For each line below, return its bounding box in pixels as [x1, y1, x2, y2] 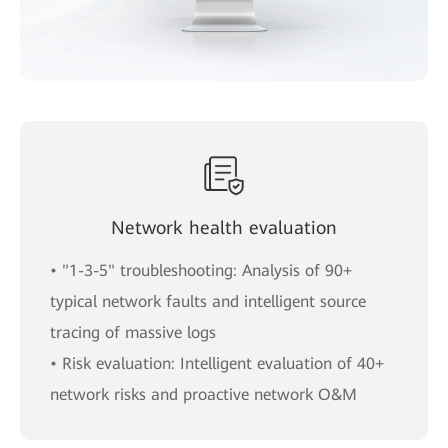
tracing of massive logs [50, 322, 216, 342]
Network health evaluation [111, 216, 337, 238]
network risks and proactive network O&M [50, 384, 357, 404]
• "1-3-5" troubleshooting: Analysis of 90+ [50, 260, 352, 280]
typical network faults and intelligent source [50, 291, 366, 311]
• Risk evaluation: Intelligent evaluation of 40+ [50, 353, 384, 373]
